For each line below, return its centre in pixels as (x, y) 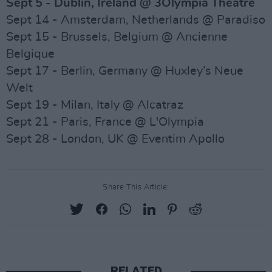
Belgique (30, 54)
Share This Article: (136, 187)
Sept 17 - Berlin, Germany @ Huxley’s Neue (125, 71)
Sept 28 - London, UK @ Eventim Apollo (115, 139)
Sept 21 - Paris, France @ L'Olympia (105, 122)
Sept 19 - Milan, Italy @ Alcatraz (95, 105)
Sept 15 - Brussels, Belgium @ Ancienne (117, 37)
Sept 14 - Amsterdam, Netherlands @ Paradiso (136, 20)
